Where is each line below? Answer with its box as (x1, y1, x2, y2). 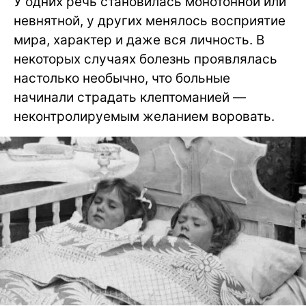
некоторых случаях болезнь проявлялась (14, 51, 277, 67)
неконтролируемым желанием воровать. (14, 108, 275, 124)
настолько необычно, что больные (14, 70, 230, 86)
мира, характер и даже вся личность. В (14, 31, 264, 48)
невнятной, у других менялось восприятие (14, 12, 286, 29)
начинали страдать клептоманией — (14, 89, 246, 105)
